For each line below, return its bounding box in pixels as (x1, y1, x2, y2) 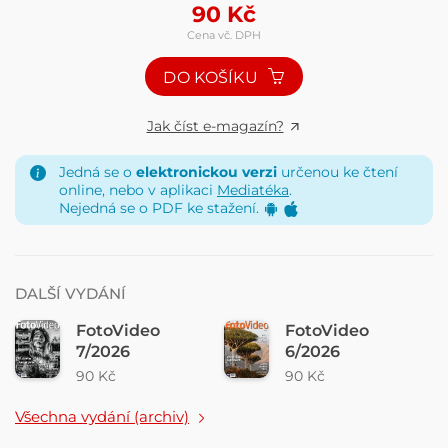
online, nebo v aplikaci (59, 180, 217, 199)
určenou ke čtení (277, 162, 398, 181)
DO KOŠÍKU (163, 68, 263, 88)
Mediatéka (217, 180, 289, 199)
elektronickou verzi (136, 162, 277, 181)
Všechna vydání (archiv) (15, 407, 189, 427)
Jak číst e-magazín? (146, 116, 284, 135)
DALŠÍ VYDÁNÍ (15, 284, 126, 304)
